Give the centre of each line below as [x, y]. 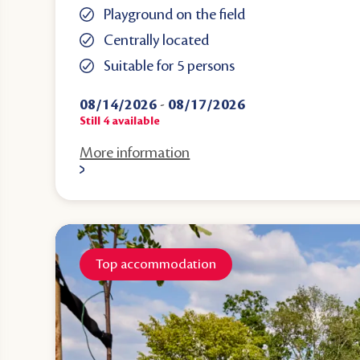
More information [135, 152]
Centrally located [157, 40]
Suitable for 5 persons [170, 65]
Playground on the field [175, 14]
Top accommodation [156, 264]
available [135, 121]
